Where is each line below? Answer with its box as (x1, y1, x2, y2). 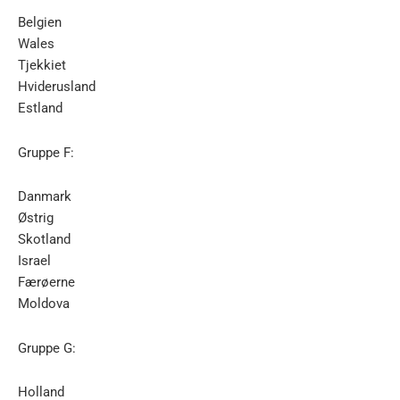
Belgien (18, 14, 62, 31)
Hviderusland (18, 79, 96, 96)
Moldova (18, 296, 70, 312)
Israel (18, 253, 51, 270)
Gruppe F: (18, 144, 74, 161)
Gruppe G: (18, 339, 76, 356)
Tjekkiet (18, 57, 66, 74)
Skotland (18, 231, 71, 248)
